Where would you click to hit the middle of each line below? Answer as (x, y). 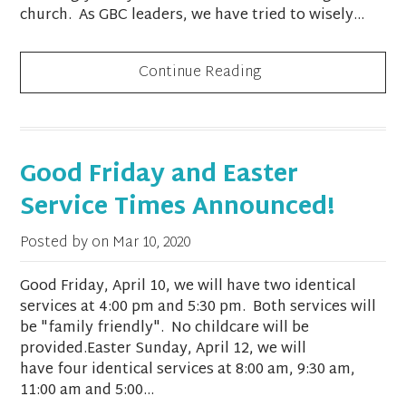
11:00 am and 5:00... (87, 391)
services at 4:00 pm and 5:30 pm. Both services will (198, 307)
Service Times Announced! (178, 208)
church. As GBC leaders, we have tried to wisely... (193, 16)
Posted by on (67, 243)
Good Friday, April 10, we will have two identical (188, 286)
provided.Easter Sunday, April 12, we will (164, 349)
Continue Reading (200, 73)
